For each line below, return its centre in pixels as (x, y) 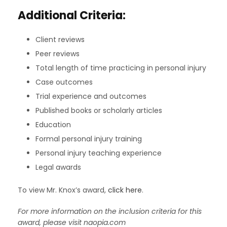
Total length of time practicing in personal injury (121, 68)
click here (125, 190)
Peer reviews (58, 54)
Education (53, 125)
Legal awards (58, 167)
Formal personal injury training (89, 139)
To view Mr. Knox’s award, (63, 190)
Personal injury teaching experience (99, 153)
